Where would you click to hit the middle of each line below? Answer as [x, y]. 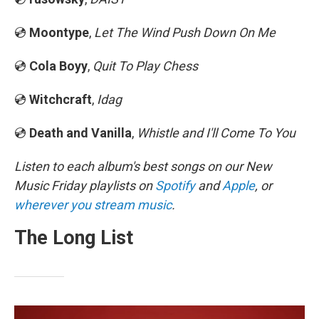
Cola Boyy [58, 66]
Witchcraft [61, 99]
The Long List [74, 238]
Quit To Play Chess [145, 66]
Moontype [59, 32]
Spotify [175, 185]
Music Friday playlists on [85, 185]
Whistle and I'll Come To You [216, 133]
